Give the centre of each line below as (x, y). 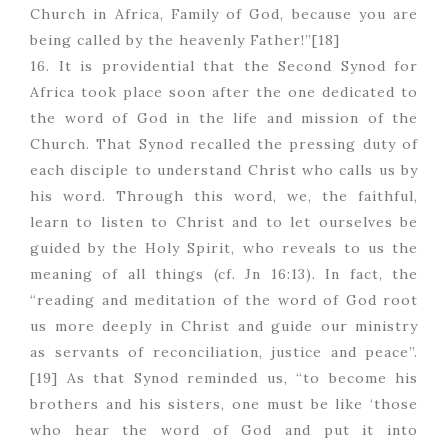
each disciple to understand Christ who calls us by (224, 170)
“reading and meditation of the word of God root (224, 300)
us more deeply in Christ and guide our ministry (224, 326)
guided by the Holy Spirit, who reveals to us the (224, 248)
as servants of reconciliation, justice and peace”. (224, 352)
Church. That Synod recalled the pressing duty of (224, 144)
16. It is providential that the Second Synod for (224, 66)
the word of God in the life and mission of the (224, 118)
